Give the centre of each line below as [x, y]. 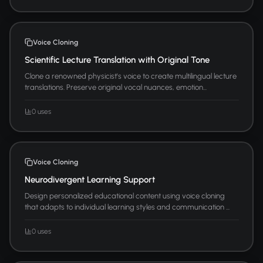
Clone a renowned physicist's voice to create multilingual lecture [130, 76]
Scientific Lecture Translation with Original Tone [117, 60]
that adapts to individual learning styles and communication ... [127, 207]
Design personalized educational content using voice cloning [124, 195]
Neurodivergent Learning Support [90, 179]
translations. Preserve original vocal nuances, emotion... [115, 87]
